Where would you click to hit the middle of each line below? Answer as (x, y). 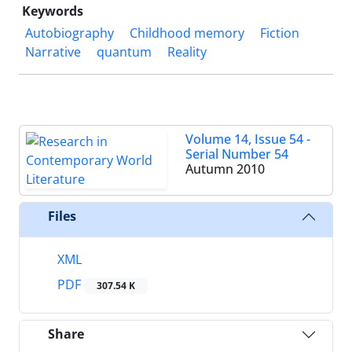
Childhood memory (187, 33)
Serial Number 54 (237, 154)
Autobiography (70, 33)
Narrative (53, 51)
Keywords (53, 11)
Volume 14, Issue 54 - (248, 139)
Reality (187, 51)
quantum (124, 51)
